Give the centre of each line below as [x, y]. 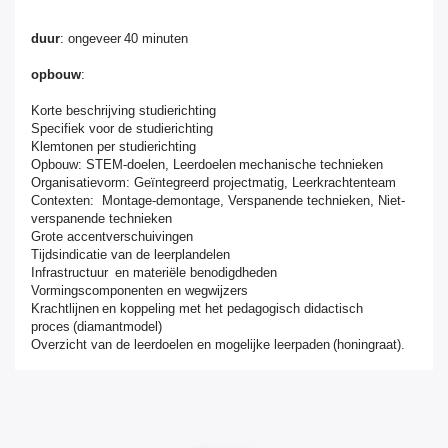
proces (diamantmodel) [96, 326]
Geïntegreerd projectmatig [209, 182]
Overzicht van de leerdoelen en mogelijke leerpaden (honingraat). [218, 344]
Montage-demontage [161, 200]
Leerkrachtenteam [344, 182]
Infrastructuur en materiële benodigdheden [154, 272]
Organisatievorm [78, 182]
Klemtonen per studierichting [113, 146]
